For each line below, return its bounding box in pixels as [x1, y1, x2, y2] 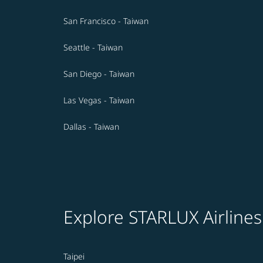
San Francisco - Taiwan [63, 15, 149, 27]
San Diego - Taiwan [63, 68, 134, 80]
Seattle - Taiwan [63, 42, 123, 53]
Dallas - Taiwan [63, 121, 119, 133]
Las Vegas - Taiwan [63, 95, 134, 106]
